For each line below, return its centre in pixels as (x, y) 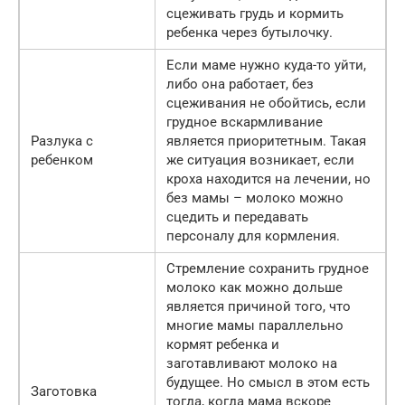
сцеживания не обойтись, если (266, 103)
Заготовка (64, 391)
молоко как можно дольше (254, 287)
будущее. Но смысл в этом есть (268, 382)
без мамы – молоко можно (255, 198)
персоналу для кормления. (253, 235)
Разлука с (62, 141)
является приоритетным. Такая (266, 141)
